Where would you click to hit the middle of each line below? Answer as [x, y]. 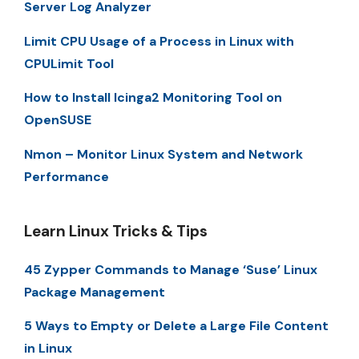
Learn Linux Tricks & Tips [116, 231]
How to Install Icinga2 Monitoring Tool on [153, 98]
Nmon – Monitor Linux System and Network [163, 154]
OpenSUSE [58, 120]
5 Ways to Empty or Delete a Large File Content [176, 325]
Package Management [95, 292]
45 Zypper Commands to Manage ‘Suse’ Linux [171, 269]
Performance [67, 176]
